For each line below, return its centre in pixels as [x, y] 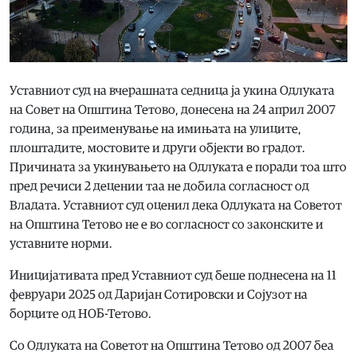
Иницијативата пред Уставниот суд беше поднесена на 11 [173, 275]
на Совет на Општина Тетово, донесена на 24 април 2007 [173, 110]
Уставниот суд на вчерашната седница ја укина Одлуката [172, 90]
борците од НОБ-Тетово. [80, 314]
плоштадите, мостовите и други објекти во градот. [157, 148]
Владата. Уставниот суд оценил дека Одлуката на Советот [176, 205]
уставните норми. [61, 243]
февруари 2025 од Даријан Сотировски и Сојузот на [159, 294]
